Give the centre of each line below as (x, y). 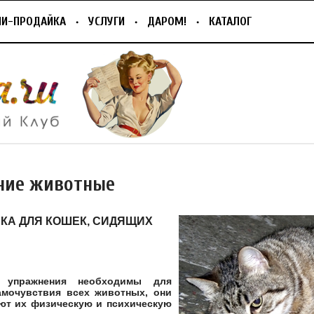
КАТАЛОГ (230, 21)
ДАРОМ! (167, 21)
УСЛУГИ (107, 21)
